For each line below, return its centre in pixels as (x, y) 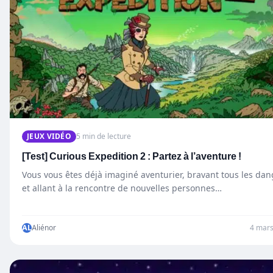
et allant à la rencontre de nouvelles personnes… (122, 188)
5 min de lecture (104, 136)
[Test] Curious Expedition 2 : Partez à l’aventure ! (132, 157)
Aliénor (44, 227)
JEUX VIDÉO (49, 136)
